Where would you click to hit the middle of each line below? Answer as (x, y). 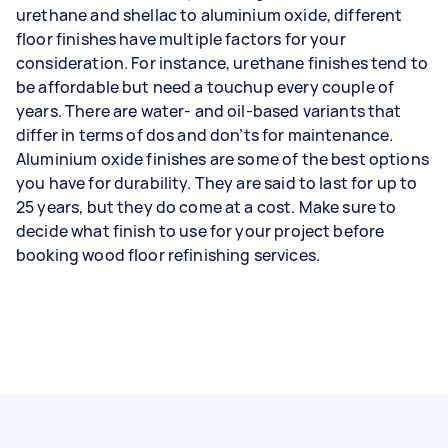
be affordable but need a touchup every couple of (205, 86)
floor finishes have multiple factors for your (181, 38)
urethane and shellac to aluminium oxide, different (209, 14)
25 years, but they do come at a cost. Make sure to (206, 206)
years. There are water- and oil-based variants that (209, 110)
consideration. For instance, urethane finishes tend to (222, 62)
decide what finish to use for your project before (200, 230)
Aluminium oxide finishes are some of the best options (222, 158)
